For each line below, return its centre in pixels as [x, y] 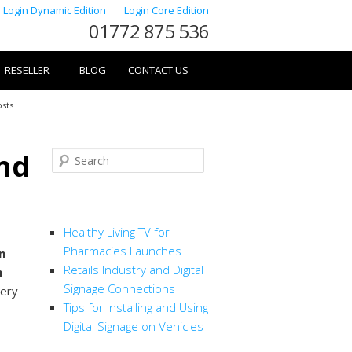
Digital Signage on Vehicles [134, 326]
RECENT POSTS [102, 207]
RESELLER [27, 70]
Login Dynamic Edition [56, 10]
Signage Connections [119, 289]
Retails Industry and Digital [134, 270]
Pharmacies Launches [123, 251]
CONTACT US [158, 70]
